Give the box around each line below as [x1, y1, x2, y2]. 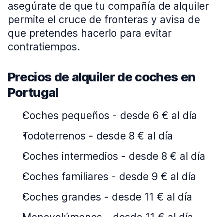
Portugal [8, 85, 59, 100]
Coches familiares [22, 170, 108, 183]
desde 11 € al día [112, 191, 192, 203]
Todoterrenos [22, 130, 86, 142]
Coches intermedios [22, 150, 118, 162]
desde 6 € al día [120, 109, 197, 122]
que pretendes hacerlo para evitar [8, 27, 171, 39]
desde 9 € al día [119, 170, 196, 183]
